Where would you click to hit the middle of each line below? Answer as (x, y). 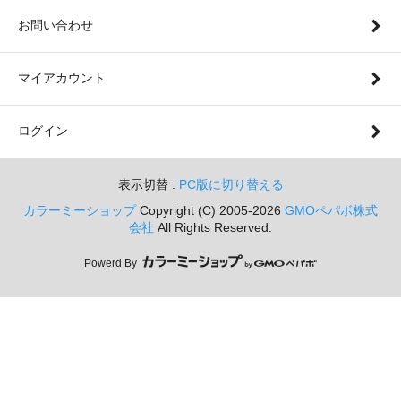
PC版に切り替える (231, 184)
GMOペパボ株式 (331, 210)
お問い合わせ (55, 25)
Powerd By (112, 264)
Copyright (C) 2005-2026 (210, 210)
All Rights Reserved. (213, 227)
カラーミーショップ (80, 210)
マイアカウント (62, 77)
